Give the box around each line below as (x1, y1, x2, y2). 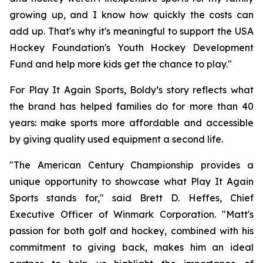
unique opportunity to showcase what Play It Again (9, 176, 254, 187)
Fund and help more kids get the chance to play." (9, 58, 232, 70)
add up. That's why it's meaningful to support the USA (9, 25, 254, 37)
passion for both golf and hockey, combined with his (9, 225, 254, 237)
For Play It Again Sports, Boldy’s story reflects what (9, 84, 254, 96)
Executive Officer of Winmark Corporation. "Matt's (9, 208, 254, 220)
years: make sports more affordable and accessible (9, 117, 254, 129)
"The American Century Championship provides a (9, 159, 254, 171)
